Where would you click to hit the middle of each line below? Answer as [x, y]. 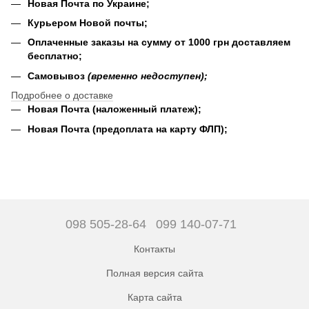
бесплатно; [55, 56]
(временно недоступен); [146, 76]
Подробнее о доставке [62, 96]
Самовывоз [56, 76]
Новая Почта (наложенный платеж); [114, 109]
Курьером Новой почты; [88, 22]
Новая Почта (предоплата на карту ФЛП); [128, 129]
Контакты [154, 249]
